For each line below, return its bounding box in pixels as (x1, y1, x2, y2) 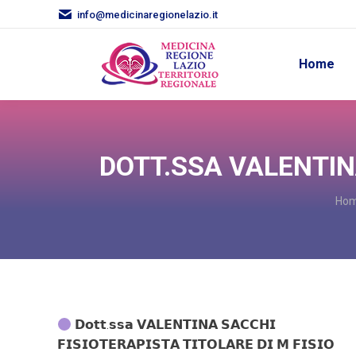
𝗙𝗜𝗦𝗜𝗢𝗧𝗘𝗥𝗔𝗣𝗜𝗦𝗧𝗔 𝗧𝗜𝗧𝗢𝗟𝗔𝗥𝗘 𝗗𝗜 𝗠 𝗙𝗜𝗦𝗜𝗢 (57, 337, 335, 352)
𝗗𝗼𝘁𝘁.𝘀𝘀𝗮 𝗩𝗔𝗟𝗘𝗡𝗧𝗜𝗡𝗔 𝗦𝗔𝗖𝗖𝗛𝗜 (72, 317, 277, 332)
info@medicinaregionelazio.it (77, 8, 218, 21)
